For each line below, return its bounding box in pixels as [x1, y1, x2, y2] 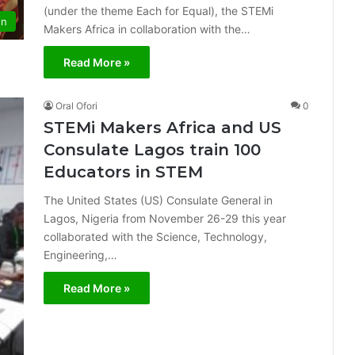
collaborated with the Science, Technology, [44, 230, 267, 243]
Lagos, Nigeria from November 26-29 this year [44, 212, 286, 225]
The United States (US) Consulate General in [44, 193, 273, 207]
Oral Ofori [55, 100, 97, 112]
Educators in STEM [44, 162, 203, 181]
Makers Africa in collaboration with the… [44, 22, 250, 36]
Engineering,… [44, 248, 117, 261]
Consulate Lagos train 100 [44, 140, 261, 159]
